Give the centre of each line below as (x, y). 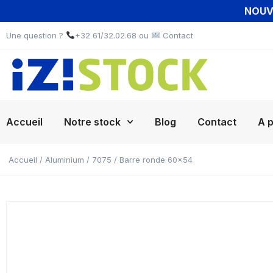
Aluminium (65, 160)
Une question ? (36, 35)
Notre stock (92, 122)
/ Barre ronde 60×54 (152, 160)
